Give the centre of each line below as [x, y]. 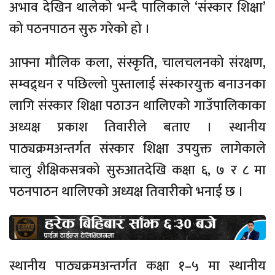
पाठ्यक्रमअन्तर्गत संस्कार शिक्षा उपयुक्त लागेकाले [137, 149]
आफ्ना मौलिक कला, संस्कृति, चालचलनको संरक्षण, [137, 63]
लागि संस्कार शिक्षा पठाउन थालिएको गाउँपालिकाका [137, 106]
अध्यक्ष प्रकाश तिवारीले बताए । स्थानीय [137, 127]
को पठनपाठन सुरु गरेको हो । [80, 29]
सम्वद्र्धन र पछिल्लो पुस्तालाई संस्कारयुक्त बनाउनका [137, 84]
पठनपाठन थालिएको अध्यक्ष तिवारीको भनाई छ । [126, 192]
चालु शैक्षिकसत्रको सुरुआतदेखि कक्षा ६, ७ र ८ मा [137, 170]
